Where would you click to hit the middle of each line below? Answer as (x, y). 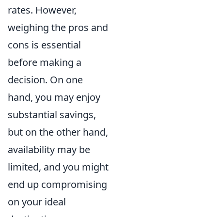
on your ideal (37, 201)
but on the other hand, (58, 132)
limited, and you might (58, 167)
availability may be (49, 149)
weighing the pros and (58, 27)
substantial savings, (52, 114)
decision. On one (45, 79)
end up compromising (57, 184)
